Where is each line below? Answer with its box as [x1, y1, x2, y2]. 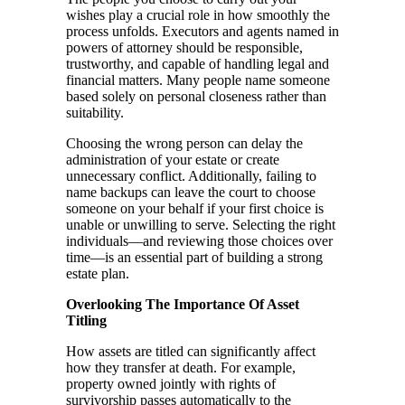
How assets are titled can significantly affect [66, 344, 316, 360]
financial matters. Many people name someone [66, 72, 330, 89]
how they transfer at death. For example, [66, 360, 296, 376]
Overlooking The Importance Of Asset [66, 297, 299, 313]
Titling [66, 313, 107, 329]
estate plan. [66, 266, 129, 282]
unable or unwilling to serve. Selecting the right [66, 217, 335, 233]
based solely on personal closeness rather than [66, 89, 326, 105]
